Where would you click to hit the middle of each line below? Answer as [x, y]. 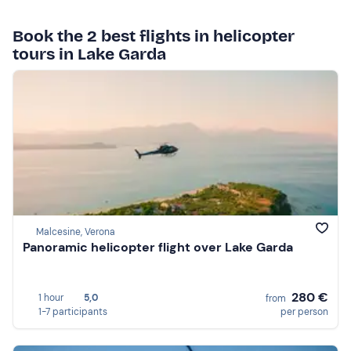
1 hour [51, 297]
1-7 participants [73, 311]
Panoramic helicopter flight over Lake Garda [158, 248]
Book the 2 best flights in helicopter [154, 36]
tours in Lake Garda [89, 54]
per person [304, 311]
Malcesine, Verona [76, 232]
